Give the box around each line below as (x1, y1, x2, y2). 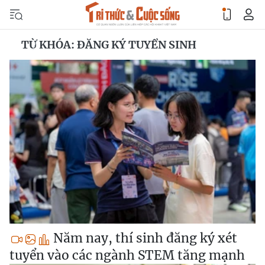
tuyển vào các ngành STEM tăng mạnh (9, 247, 245, 264)
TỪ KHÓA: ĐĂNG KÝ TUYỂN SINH (21, 38, 196, 51)
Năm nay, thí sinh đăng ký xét (50, 230, 237, 247)
